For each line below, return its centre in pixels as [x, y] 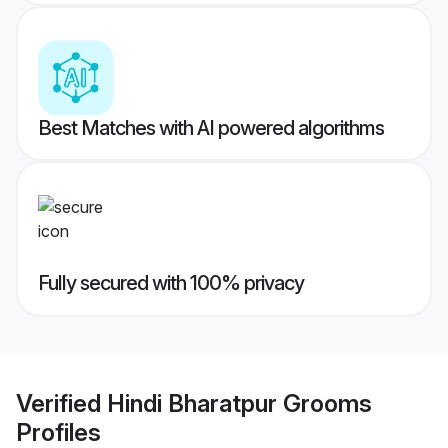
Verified [61, 403]
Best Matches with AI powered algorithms [211, 128]
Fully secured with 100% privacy [171, 283]
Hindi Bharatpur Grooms [239, 403]
